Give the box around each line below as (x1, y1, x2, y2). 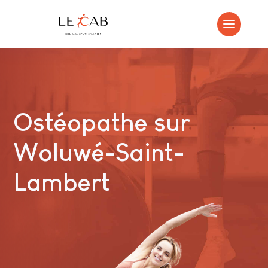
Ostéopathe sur (13, 108, 191, 136)
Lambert (13, 168, 111, 196)
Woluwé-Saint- (13, 138, 185, 166)
